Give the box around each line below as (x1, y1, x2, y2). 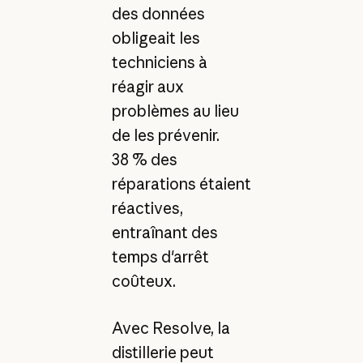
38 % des (111, 149, 177, 169)
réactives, (111, 198, 183, 218)
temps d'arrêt (111, 246, 209, 267)
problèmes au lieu (111, 100, 239, 121)
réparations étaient (111, 173, 251, 194)
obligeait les (111, 28, 200, 48)
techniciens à (111, 52, 207, 72)
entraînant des (111, 222, 218, 242)
